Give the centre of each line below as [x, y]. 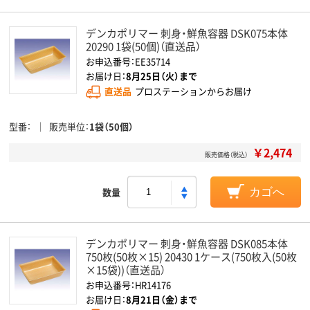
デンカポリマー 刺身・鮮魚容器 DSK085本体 [187, 243]
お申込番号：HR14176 [128, 285]
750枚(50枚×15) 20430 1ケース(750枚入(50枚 [191, 256]
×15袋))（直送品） [126, 270]
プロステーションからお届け [193, 91]
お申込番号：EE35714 [128, 61]
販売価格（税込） [226, 155]
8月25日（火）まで [162, 76]
